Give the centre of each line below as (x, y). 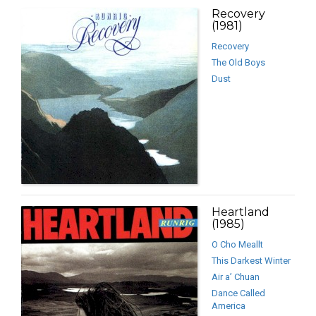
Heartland (241, 212)
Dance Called (238, 293)
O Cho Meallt (237, 245)
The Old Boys (238, 63)
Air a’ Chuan (236, 277)
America (229, 306)
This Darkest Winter (251, 261)
